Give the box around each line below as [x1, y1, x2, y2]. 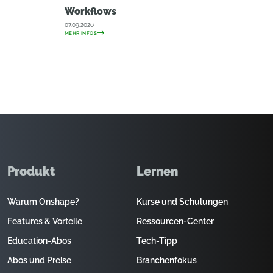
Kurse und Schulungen [136, 197, 228, 207]
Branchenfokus [136, 255, 197, 265]
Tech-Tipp [136, 236, 177, 246]
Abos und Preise [7, 255, 71, 265]
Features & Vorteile [7, 216, 82, 226]
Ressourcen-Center [136, 216, 214, 226]
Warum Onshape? [7, 197, 79, 207]
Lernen [136, 164, 178, 179]
